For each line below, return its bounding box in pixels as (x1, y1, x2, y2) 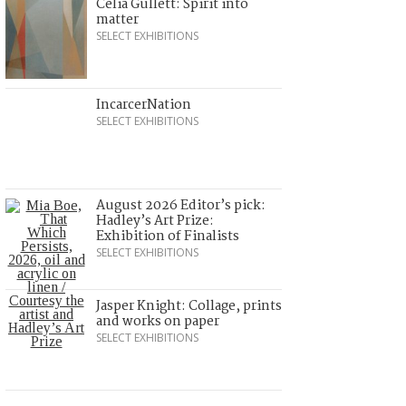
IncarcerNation (96, 93, 191, 116)
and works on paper (96, 310, 219, 333)
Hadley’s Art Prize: (96, 209, 214, 232)
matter (96, 8, 139, 31)
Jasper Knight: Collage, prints (96, 295, 282, 317)
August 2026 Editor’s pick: (96, 194, 266, 217)
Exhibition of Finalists (96, 225, 239, 247)
